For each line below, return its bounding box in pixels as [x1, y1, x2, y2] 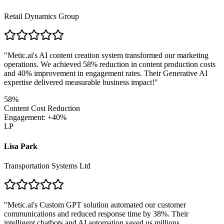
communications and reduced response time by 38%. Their [4, 209, 188, 218]
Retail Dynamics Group [4, 12, 79, 21]
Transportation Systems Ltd [4, 161, 90, 170]
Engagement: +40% [4, 113, 66, 122]
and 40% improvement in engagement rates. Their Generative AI [4, 69, 207, 78]
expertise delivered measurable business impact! [4, 78, 154, 87]
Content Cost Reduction [4, 104, 80, 113]
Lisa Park [4, 141, 37, 150]
